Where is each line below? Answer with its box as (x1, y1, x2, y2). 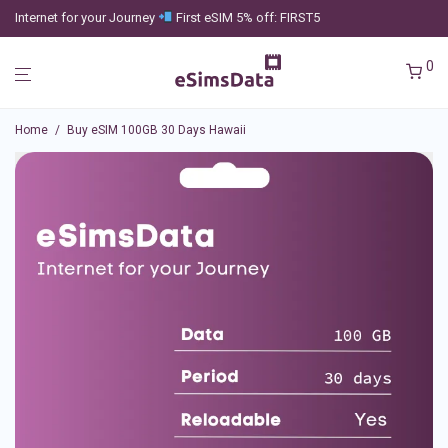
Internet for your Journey (15, 10, 158, 25)
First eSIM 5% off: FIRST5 (172, 10, 320, 25)
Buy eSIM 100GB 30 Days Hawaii (67, 123, 246, 137)
